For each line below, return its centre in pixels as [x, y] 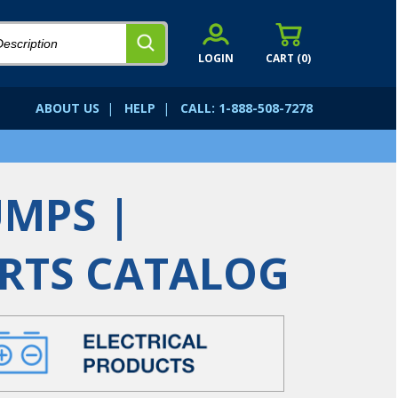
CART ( [283, 58]
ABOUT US [68, 108]
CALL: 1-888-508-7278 [247, 108]
